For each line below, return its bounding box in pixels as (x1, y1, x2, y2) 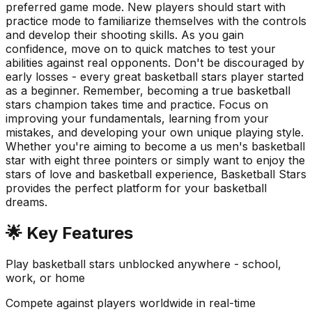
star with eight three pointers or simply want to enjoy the (6, 153, 305, 167)
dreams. (6, 195, 47, 209)
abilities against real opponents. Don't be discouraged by (6, 56, 304, 70)
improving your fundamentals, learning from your (6, 111, 269, 125)
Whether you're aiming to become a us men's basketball (6, 139, 305, 153)
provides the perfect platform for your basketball (6, 181, 267, 195)
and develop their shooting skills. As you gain (6, 28, 244, 42)
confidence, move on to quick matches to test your (6, 42, 276, 56)
